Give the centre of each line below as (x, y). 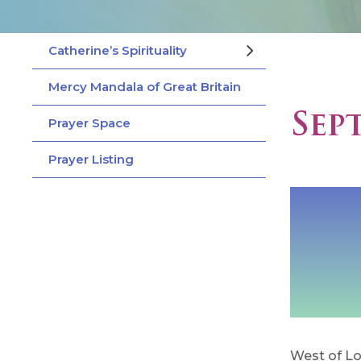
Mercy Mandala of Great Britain (145, 86)
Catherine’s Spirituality (118, 50)
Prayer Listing (91, 159)
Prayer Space (89, 122)
